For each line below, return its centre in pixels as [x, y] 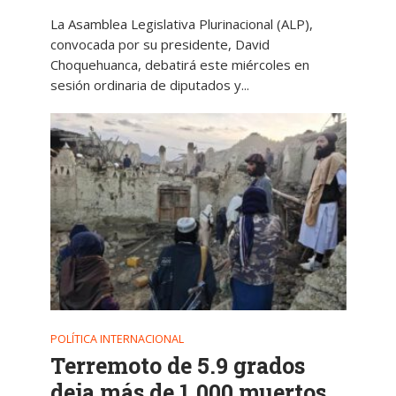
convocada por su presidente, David [160, 44]
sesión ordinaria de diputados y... [149, 84]
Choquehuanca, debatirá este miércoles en [179, 64]
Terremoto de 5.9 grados [177, 366]
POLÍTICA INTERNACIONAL [117, 339]
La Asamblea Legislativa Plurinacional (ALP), [181, 23]
